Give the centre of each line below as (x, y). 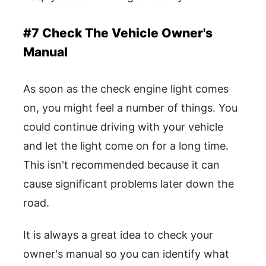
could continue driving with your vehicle (123, 127)
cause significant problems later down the (129, 184)
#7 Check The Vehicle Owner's (118, 33)
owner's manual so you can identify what (126, 254)
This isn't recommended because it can (121, 165)
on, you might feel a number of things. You (130, 108)
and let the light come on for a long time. (126, 146)
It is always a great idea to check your (118, 235)
